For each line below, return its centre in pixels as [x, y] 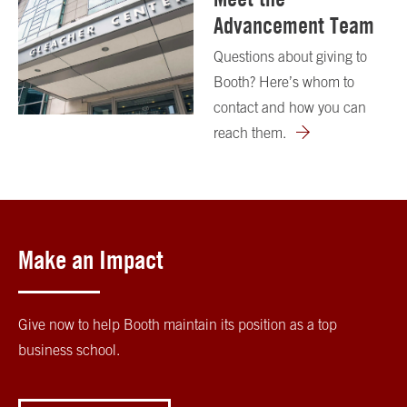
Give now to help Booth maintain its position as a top [178, 324]
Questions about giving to [291, 56]
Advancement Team [294, 25]
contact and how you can [290, 107]
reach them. [250, 132]
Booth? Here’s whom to [284, 81]
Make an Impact [91, 259]
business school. [69, 349]
